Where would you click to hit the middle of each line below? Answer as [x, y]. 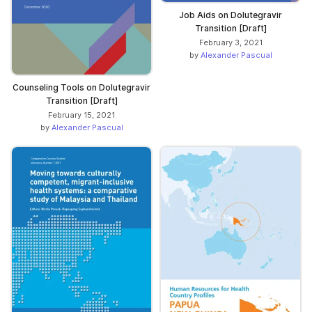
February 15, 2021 [81, 115]
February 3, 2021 [231, 42]
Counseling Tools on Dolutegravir [81, 87]
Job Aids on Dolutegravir [231, 15]
